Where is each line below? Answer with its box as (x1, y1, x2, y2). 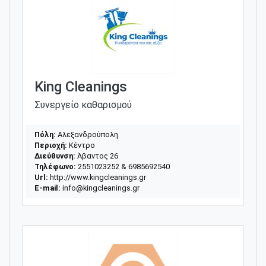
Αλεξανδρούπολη (56, 129, 118, 139)
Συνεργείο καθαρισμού (34, 99, 132, 110)
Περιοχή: (34, 140, 67, 150)
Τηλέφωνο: (34, 161, 76, 171)
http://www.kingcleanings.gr (48, 172, 146, 182)
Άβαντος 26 (75, 151, 118, 160)
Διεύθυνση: (34, 151, 75, 160)
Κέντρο (67, 140, 95, 150)
